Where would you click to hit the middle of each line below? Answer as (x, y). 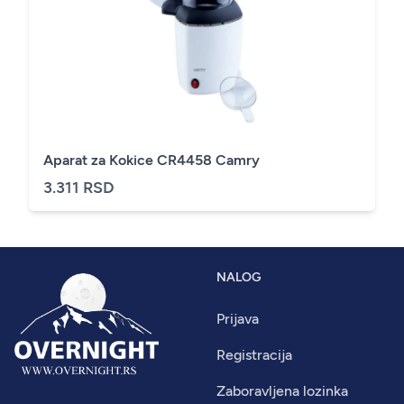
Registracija (254, 355)
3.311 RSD (79, 188)
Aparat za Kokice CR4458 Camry (208, 160)
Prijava (238, 319)
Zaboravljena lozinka (282, 391)
